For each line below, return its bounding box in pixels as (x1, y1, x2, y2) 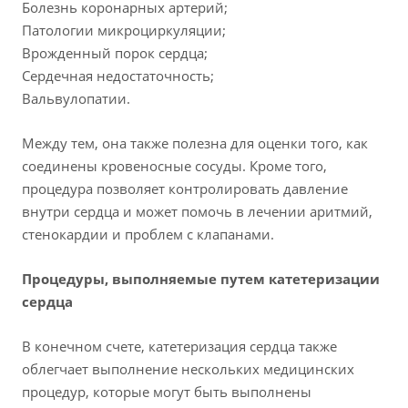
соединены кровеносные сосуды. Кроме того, (22, 157, 327, 176)
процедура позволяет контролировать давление (22, 179, 348, 199)
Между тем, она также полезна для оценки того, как (22, 134, 368, 153)
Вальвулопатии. (22, 89, 130, 108)
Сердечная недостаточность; (22, 66, 214, 86)
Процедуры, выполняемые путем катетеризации (22, 270, 380, 289)
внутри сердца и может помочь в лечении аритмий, (22, 202, 372, 221)
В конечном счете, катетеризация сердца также (22, 337, 337, 356)
